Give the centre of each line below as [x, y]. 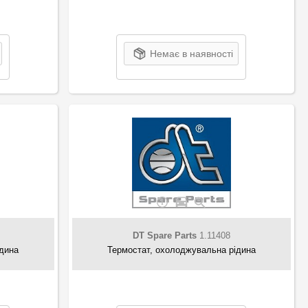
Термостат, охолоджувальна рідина [181, 250]
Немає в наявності [192, 53]
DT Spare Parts [164, 235]
